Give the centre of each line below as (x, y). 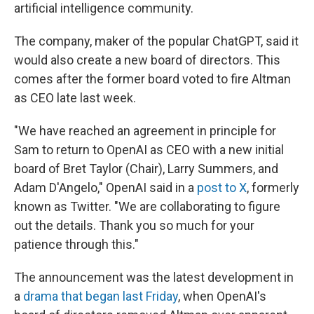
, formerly (273, 187)
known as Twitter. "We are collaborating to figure (147, 206)
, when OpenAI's (222, 296)
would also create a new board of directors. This (147, 60)
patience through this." (76, 244)
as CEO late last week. (75, 98)
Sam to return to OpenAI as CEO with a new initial (149, 150)
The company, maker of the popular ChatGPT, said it (156, 41)
